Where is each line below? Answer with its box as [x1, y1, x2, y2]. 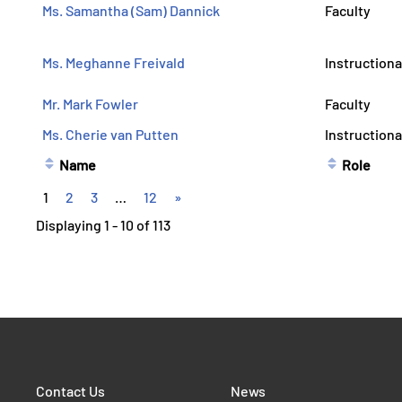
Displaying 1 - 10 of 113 [36, 215, 170, 233]
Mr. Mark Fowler [41, 95, 138, 112]
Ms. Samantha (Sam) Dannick [41, 2, 220, 19]
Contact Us [36, 381, 105, 399]
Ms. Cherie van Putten [41, 126, 179, 143]
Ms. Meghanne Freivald [41, 54, 185, 71]
